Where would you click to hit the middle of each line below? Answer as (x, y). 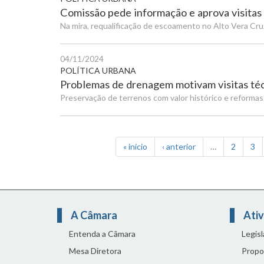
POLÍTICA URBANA (98, 70)
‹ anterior (179, 146)
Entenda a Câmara (102, 234)
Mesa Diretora (95, 251)
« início (136, 146)
